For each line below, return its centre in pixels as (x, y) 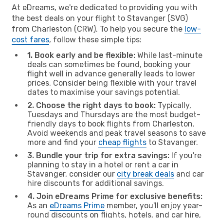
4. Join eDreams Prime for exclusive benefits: (115, 196)
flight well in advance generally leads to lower (111, 73)
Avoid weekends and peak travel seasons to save (117, 133)
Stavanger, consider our (72, 174)
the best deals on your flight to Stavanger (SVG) (100, 18)
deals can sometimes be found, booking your (109, 64)
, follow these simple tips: (95, 39)
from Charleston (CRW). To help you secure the (98, 29)
